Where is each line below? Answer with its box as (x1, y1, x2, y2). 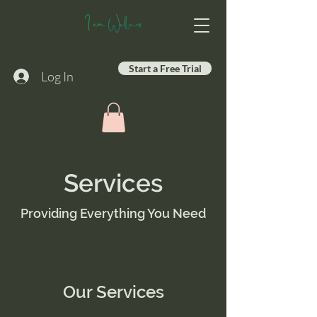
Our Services (62, 281, 164, 302)
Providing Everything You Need (21, 205, 206, 221)
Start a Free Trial (128, 62, 202, 74)
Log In (41, 68, 74, 84)
